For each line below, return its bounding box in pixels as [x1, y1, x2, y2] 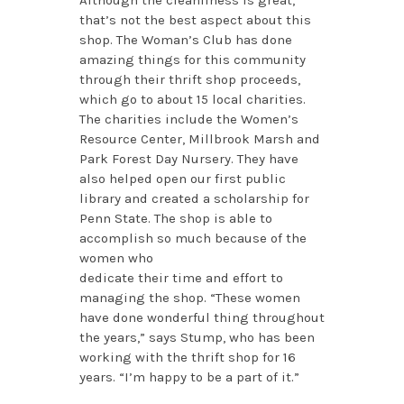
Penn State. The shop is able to [78, 209, 272, 226]
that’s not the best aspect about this [78, 11, 311, 28]
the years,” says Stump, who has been [78, 328, 315, 345]
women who [78, 249, 153, 266]
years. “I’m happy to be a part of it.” [78, 368, 299, 385]
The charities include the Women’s [78, 110, 298, 127]
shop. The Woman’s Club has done [78, 31, 292, 48]
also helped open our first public [78, 170, 286, 187]
